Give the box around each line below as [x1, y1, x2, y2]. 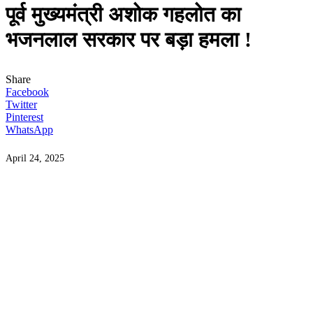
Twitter [6, 99, 37, 110]
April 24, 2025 [6, 152, 64, 163]
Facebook [6, 86, 49, 98]
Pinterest [6, 111, 43, 123]
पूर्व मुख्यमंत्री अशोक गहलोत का [6, 3, 241, 26]
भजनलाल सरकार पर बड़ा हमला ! [6, 28, 252, 51]
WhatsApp [6, 124, 53, 136]
